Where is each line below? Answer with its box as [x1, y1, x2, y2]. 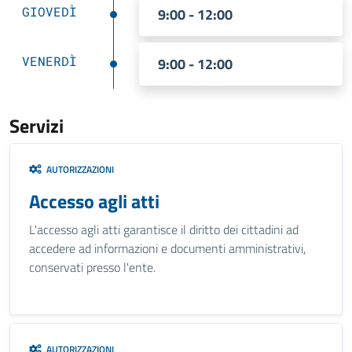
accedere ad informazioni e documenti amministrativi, [29, 239, 306, 258]
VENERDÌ [22, 53, 77, 69]
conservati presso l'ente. [29, 258, 156, 277]
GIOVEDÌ [22, 3, 77, 20]
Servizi [9, 112, 64, 140]
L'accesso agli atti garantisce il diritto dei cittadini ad [29, 220, 299, 239]
